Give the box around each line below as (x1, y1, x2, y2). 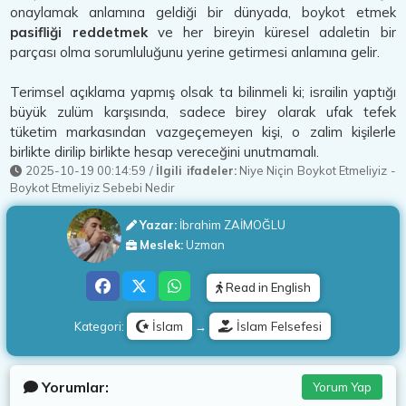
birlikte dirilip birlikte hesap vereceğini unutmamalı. (10, 143, 320, 160)
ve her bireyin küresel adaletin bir (147, 24, 396, 41)
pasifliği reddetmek (10, 24, 148, 41)
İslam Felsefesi (233, 318, 323, 334)
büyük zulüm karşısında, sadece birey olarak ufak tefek (10, 103, 396, 121)
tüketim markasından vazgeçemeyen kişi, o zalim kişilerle (10, 123, 396, 140)
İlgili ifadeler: (156, 163, 237, 178)
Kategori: (74, 319, 128, 333)
